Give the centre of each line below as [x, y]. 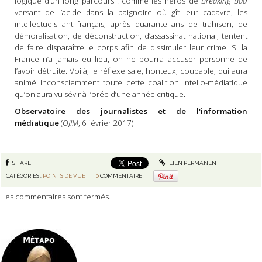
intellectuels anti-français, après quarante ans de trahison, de [131, 24]
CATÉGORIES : [25, 175]
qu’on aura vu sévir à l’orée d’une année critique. [100, 94]
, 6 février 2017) [106, 123]
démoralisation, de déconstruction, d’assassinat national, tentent [131, 36]
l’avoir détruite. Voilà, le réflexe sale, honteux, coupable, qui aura [131, 71]
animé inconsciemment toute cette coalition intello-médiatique [131, 83]
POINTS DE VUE [64, 175]
